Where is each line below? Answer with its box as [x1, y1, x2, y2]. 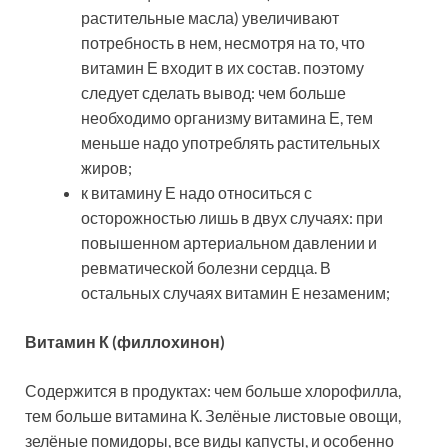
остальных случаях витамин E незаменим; [81, 283, 390, 303]
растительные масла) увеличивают [81, 8, 339, 28]
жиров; [81, 158, 132, 178]
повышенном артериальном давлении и [81, 233, 377, 253]
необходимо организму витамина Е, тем [81, 108, 373, 128]
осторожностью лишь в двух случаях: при [81, 208, 383, 228]
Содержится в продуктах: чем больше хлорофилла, [25, 381, 401, 401]
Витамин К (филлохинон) [25, 332, 225, 352]
